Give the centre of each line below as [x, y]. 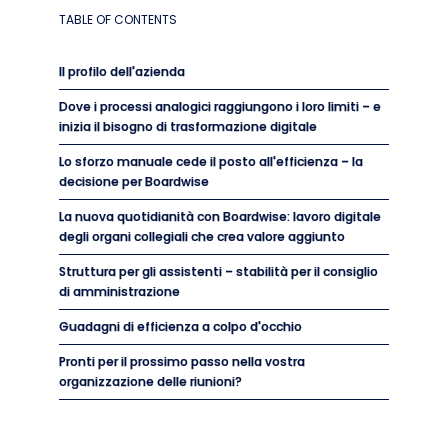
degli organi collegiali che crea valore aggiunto [202, 236]
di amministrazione [119, 291]
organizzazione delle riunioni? [150, 381]
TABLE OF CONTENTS [118, 19]
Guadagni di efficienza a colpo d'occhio [180, 326]
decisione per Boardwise [134, 181]
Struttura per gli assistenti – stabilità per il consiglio [218, 271]
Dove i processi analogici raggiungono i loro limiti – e [220, 106]
